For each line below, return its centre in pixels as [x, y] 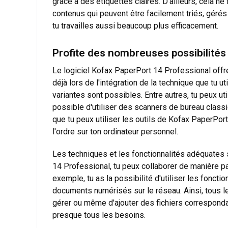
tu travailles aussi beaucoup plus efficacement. [135, 25]
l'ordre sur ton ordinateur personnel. [115, 131]
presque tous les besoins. [99, 215]
